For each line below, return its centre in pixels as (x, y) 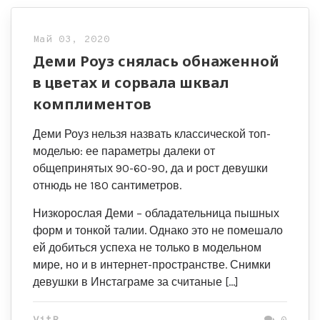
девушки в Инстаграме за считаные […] (136, 282)
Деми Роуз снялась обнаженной (156, 61)
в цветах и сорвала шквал (131, 82)
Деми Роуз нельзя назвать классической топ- (152, 134)
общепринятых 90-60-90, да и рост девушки (150, 168)
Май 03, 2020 (71, 40)
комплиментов (92, 104)
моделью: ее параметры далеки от (124, 151)
